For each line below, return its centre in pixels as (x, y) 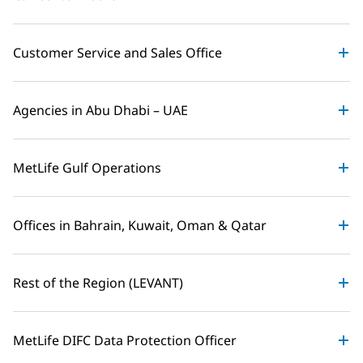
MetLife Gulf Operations (87, 168)
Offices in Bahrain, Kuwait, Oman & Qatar (140, 226)
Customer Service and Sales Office (117, 53)
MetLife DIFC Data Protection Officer (125, 341)
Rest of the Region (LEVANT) (98, 283)
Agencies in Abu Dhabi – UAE (100, 111)
